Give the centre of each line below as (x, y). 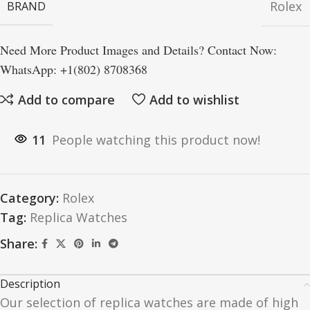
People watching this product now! (156, 140)
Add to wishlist (194, 99)
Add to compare (66, 99)
